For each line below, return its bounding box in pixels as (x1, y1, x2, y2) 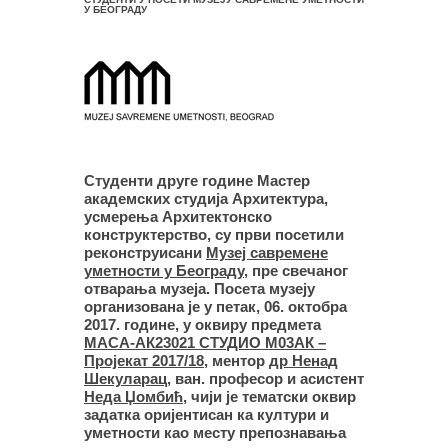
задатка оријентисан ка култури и (84, 405, 329, 423)
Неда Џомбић (84, 387, 183, 405)
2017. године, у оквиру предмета (84, 315, 321, 333)
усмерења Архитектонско (84, 207, 272, 225)
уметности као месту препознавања (84, 423, 346, 441)
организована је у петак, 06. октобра (84, 297, 347, 315)
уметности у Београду (84, 261, 244, 279)
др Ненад (269, 351, 338, 369)
